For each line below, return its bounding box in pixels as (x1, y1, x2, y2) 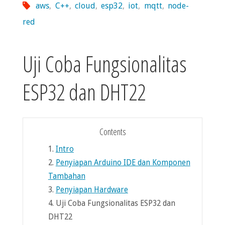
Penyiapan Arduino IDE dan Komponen (55, 158, 190, 167)
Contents (99, 125, 126, 138)
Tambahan (48, 171, 85, 181)
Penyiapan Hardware (55, 185, 128, 194)
